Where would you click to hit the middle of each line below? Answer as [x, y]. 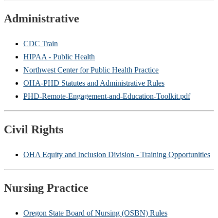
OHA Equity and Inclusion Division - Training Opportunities [117, 154]
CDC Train [41, 43]
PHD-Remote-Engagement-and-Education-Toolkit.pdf [107, 96]
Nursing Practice [46, 188]
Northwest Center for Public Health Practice [91, 70]
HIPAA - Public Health [59, 56]
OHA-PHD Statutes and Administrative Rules [94, 83]
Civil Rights [34, 129]
